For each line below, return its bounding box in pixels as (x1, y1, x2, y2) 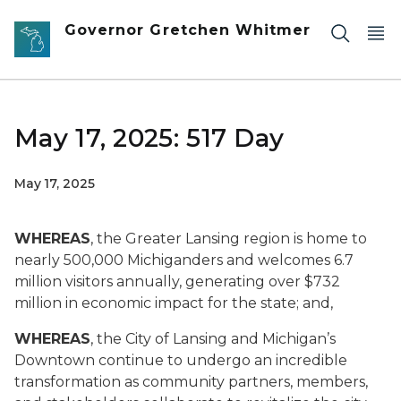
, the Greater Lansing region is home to (90, 230, 367, 247)
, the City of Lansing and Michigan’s (90, 330, 336, 347)
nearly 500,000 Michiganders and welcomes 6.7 (14, 252, 354, 269)
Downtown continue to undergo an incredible (14, 352, 347, 369)
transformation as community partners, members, (14, 373, 368, 390)
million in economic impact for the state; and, (14, 294, 333, 311)
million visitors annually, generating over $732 (14, 273, 340, 290)
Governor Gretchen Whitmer (64, 21, 311, 38)
